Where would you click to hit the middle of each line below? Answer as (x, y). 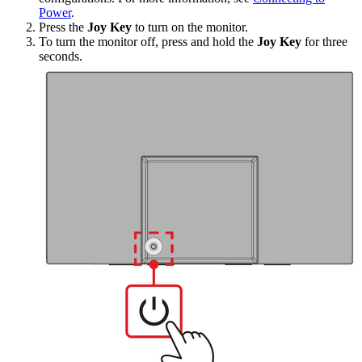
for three (324, 42)
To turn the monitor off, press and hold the (148, 42)
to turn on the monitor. (190, 27)
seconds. (61, 57)
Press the (63, 27)
